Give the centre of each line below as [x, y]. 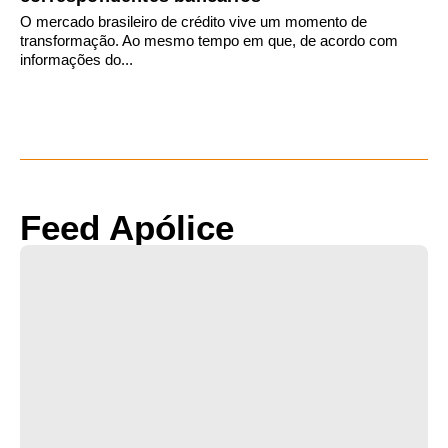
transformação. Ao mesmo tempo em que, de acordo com [209, 41]
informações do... [76, 60]
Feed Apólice [127, 228]
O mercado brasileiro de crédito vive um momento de [193, 22]
